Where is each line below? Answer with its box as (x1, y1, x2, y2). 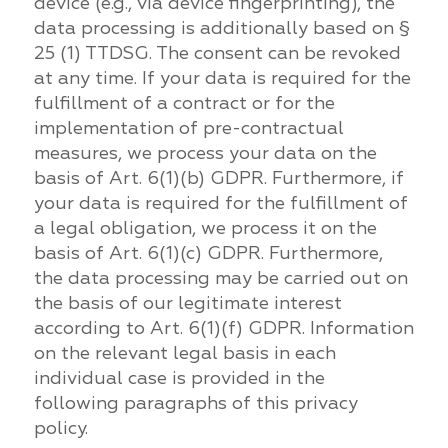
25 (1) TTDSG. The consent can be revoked (33, 41, 401, 65)
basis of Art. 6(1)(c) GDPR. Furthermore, (33, 241, 383, 265)
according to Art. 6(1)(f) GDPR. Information (33, 316, 414, 340)
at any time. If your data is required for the (33, 66, 411, 90)
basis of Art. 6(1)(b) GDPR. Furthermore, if (33, 166, 404, 190)
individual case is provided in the (33, 366, 325, 390)
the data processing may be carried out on (33, 266, 408, 290)
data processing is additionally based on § (33, 16, 410, 40)
